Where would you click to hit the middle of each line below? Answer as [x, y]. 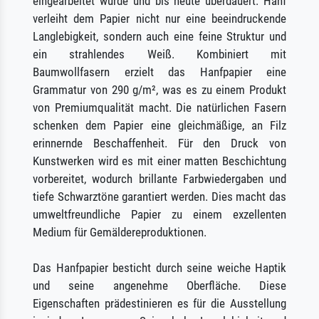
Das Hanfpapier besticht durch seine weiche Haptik [159, 267]
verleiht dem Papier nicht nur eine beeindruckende [159, 18]
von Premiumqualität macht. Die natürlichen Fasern [159, 107]
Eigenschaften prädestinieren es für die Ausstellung [159, 303]
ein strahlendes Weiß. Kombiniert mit [159, 54]
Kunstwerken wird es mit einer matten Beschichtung [159, 161]
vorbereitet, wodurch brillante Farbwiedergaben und [159, 178]
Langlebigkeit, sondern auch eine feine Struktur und [159, 36]
